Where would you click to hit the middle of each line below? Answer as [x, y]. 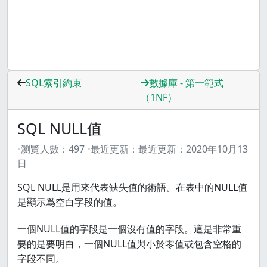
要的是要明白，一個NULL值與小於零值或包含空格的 [129, 244]
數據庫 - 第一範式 [186, 83]
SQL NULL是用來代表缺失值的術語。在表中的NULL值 [132, 187]
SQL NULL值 [60, 128]
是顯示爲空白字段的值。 [70, 202]
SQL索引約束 [54, 83]
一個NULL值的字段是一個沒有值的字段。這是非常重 [129, 229]
